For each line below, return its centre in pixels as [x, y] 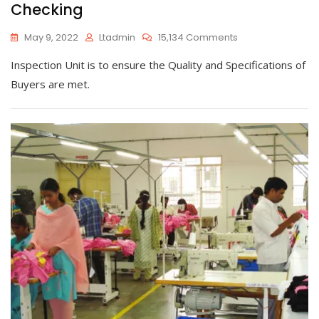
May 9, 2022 [51, 37]
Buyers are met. [50, 84]
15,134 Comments [198, 37]
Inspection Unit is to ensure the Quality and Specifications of [158, 64]
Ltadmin [117, 37]
